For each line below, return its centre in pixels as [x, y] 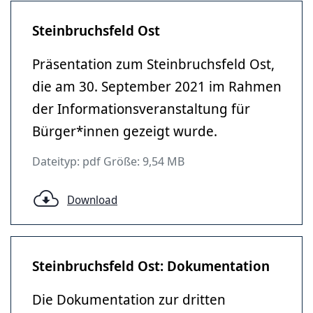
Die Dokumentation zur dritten [129, 299]
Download [92, 200]
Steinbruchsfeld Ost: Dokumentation [151, 266]
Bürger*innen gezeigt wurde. [126, 131]
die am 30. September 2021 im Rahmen [157, 86]
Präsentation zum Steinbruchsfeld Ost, [153, 64]
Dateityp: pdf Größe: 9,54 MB [108, 161]
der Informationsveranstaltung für [141, 109]
